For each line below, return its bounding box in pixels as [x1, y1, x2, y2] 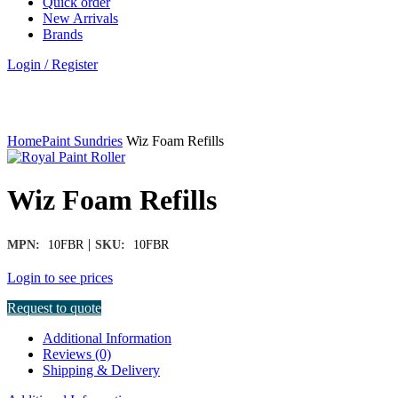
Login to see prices [7, 269, 113, 285]
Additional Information [43, 330, 171, 346]
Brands [43, 26, 83, 42]
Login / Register [7, 56, 98, 72]
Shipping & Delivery [43, 362, 160, 378]
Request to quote [7, 299, 101, 315]
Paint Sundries [42, 132, 123, 148]
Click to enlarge [7, 116, 96, 132]
